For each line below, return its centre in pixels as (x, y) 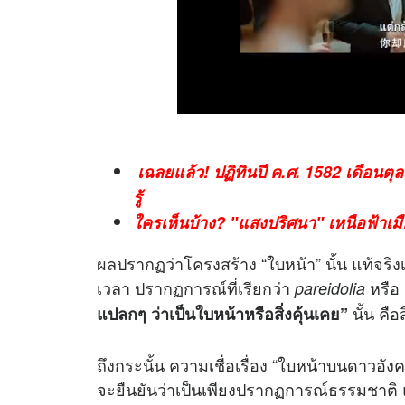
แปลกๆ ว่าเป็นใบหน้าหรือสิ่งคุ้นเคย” (222, 313)
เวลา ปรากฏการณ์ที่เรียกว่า (196, 287)
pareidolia (330, 287)
